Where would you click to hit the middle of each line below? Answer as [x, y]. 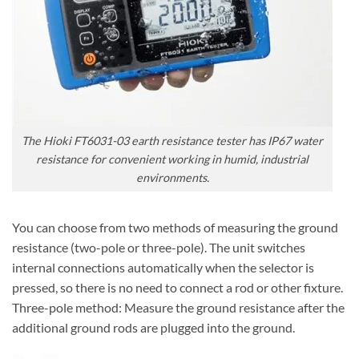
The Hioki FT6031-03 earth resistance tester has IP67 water [172, 141]
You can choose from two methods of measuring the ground [175, 227]
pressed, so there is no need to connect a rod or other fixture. [177, 287]
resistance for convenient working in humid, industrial [172, 159]
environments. [172, 177]
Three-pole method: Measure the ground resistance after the [178, 307]
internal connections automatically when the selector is [163, 267]
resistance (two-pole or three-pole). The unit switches [159, 247]
